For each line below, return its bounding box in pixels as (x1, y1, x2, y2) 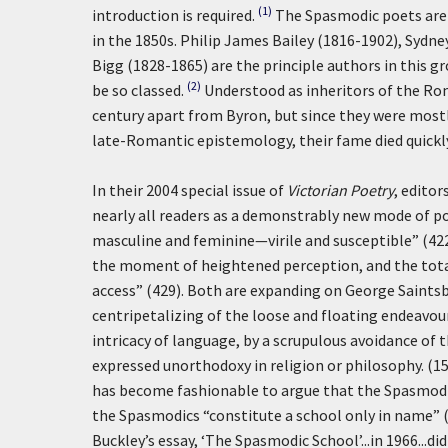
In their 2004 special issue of (92, 180, 287, 200)
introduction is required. (92, 5, 255, 25)
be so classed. (92, 80, 184, 100)
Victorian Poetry (287, 180, 394, 200)
